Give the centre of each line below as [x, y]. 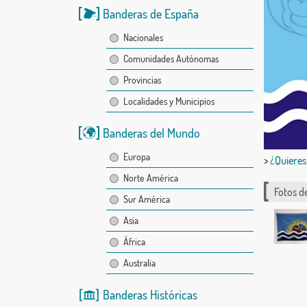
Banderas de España [150, 14]
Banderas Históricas [150, 295]
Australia [139, 263]
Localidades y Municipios [169, 101]
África [134, 242]
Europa [136, 157]
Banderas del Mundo [151, 133]
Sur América [146, 199]
